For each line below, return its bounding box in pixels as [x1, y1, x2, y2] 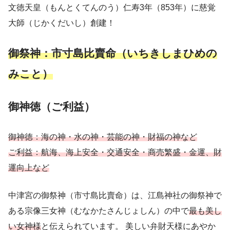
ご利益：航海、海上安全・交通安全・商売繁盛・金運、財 [8, 148, 222, 157]
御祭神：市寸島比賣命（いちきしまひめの [8, 47, 217, 60]
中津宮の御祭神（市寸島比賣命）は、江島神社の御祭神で [8, 191, 222, 200]
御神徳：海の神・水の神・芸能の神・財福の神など [8, 132, 197, 142]
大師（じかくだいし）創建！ [8, 18, 115, 28]
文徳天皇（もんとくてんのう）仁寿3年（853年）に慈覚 [8, 3, 216, 12]
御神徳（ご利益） [8, 101, 95, 113]
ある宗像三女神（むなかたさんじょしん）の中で [8, 206, 189, 216]
